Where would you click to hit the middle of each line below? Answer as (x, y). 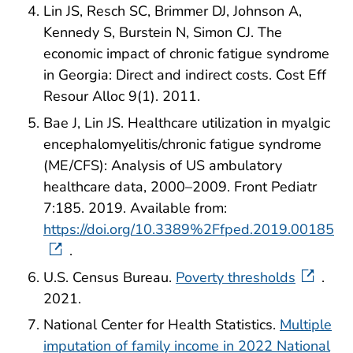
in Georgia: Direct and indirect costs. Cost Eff (185, 75)
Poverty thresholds (236, 277)
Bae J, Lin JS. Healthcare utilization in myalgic (187, 123)
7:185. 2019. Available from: (135, 208)
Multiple (306, 325)
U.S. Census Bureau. (110, 277)
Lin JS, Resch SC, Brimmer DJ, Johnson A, (173, 11)
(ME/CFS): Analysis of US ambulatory (163, 165)
